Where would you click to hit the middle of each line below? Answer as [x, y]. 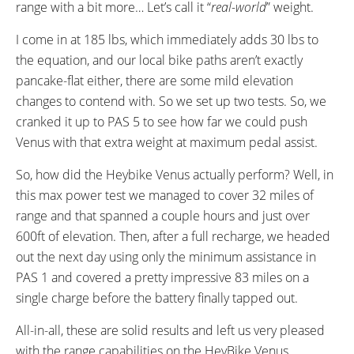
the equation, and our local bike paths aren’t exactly [159, 60]
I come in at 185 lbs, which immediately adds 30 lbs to [167, 39]
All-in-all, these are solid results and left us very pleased [170, 330]
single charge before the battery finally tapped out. [157, 298]
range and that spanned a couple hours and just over [163, 215]
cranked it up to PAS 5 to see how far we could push [162, 121]
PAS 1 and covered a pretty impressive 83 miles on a [162, 277]
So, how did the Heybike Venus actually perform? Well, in [175, 174]
